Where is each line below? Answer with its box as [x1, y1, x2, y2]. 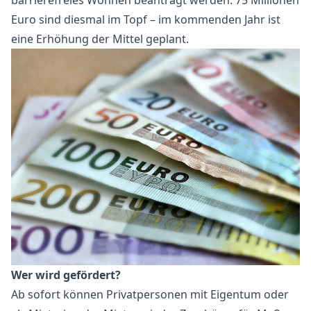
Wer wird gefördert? [11, 267, 121, 283]
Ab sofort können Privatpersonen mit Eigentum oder [11, 287, 289, 302]
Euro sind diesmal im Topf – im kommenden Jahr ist [11, 12, 280, 27]
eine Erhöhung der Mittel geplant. [11, 31, 189, 47]
